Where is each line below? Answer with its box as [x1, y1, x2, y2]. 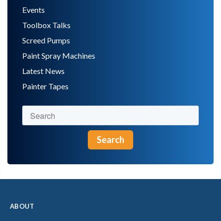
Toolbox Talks [22, 20, 71, 30]
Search [97, 134, 124, 146]
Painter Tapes [22, 81, 69, 91]
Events [22, 5, 45, 15]
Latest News [22, 66, 65, 76]
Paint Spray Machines [22, 51, 95, 61]
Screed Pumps [22, 36, 70, 45]
